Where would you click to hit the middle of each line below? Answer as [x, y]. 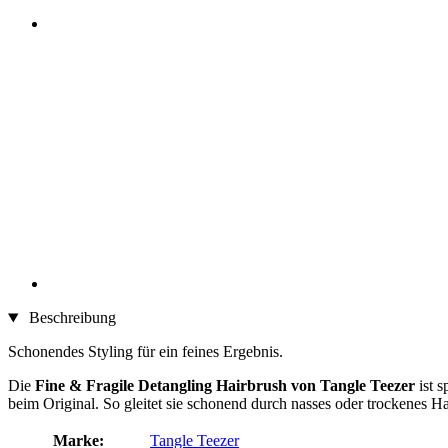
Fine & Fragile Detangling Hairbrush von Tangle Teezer [225, 386]
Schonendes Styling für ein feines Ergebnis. [145, 352]
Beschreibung [70, 318]
